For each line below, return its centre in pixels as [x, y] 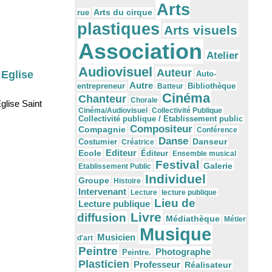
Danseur [210, 142]
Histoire [127, 181]
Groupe [94, 181]
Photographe [183, 252]
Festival [177, 165]
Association [140, 52]
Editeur [121, 153]
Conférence [217, 130]
